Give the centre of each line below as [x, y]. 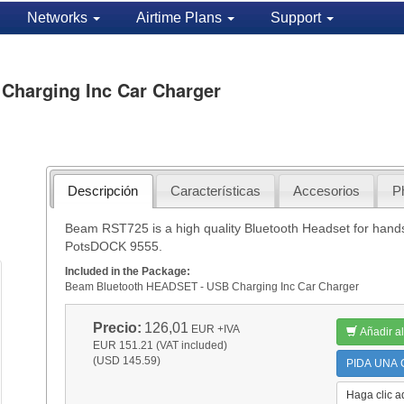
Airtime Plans [180, 18]
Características [216, 190]
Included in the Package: [127, 271]
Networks [59, 18]
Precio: [117, 327]
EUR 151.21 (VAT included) [160, 345]
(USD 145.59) [126, 360]
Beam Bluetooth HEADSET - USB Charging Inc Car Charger [211, 286]
